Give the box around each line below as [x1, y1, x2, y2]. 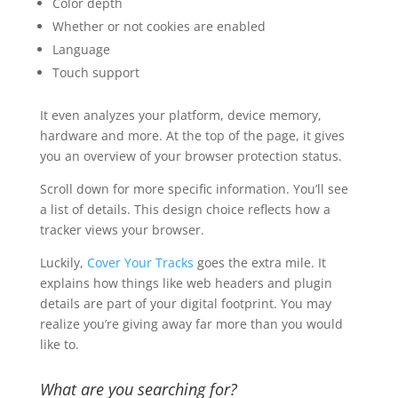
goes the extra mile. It [193, 253, 326, 271]
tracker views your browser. [39, 220, 204, 238]
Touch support [52, 63, 139, 81]
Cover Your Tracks [86, 253, 194, 271]
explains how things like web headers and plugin [39, 274, 332, 291]
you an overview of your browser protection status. [39, 147, 342, 164]
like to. [39, 335, 79, 353]
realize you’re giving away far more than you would [39, 314, 343, 332]
